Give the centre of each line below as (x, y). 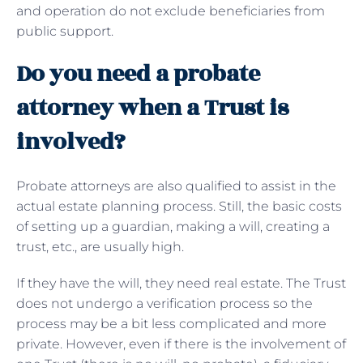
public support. (65, 31)
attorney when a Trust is (152, 108)
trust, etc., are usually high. (100, 246)
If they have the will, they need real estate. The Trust (181, 283)
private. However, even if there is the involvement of (181, 344)
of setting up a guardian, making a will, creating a (173, 226)
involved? (71, 142)
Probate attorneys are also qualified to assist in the (176, 186)
